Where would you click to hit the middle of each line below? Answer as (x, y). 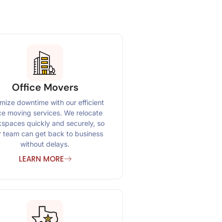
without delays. (45, 144)
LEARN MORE (41, 159)
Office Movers (45, 87)
